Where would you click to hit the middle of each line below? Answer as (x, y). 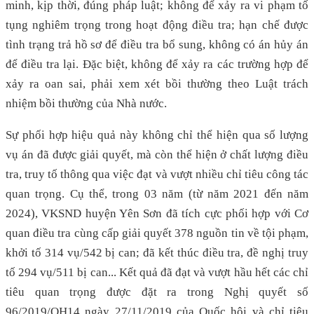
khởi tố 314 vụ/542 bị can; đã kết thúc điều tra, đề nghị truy (157, 252)
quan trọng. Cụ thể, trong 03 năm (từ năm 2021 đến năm (157, 193)
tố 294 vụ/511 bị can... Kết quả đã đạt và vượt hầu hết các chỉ (157, 272)
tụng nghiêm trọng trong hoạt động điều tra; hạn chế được (157, 25)
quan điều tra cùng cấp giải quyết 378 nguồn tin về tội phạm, (157, 233)
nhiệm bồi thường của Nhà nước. (86, 103)
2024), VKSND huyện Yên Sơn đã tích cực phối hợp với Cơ (157, 213)
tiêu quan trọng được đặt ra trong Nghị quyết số (157, 292)
